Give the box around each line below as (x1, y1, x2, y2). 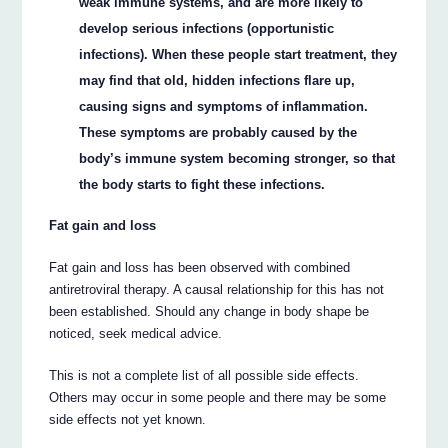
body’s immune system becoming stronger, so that (79, 151, 396, 167)
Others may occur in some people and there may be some (49, 389, 387, 405)
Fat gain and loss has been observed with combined (49, 259, 351, 275)
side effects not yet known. (49, 411, 207, 427)
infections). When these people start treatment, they (79, 47, 398, 63)
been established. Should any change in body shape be (49, 303, 370, 319)
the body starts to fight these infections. (79, 177, 326, 193)
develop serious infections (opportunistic (79, 21, 335, 37)
